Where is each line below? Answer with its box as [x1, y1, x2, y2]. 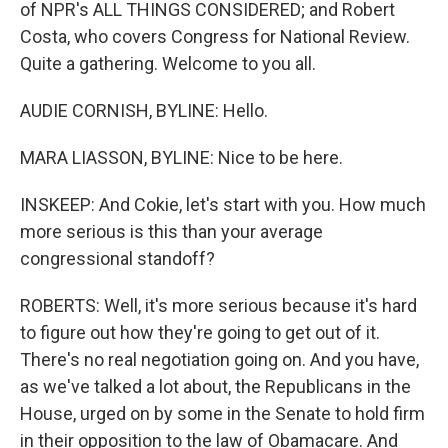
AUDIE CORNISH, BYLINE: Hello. [20, 100, 268, 122]
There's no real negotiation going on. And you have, [20, 349, 419, 371]
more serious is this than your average [20, 221, 323, 243]
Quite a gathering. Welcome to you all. [20, 53, 316, 75]
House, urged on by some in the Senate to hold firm [20, 403, 425, 425]
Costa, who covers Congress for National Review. [20, 26, 410, 48]
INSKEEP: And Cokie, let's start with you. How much [20, 194, 426, 216]
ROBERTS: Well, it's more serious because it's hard [20, 295, 417, 317]
